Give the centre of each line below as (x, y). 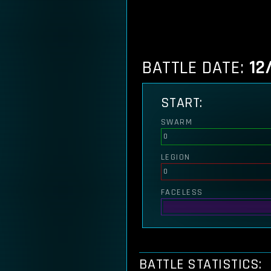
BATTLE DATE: (196, 68)
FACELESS (182, 192)
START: (182, 103)
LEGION (176, 157)
